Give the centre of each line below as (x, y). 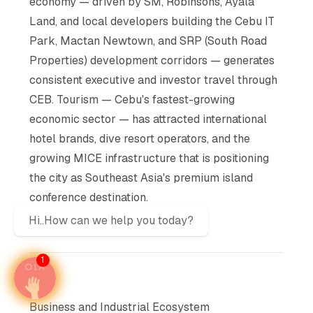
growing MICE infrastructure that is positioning (150, 158)
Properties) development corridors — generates (152, 60)
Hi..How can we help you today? (111, 220)
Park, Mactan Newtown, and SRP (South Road (148, 41)
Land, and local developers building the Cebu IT (152, 21)
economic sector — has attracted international (148, 119)
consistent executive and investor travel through (154, 80)
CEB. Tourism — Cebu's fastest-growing (132, 99)
